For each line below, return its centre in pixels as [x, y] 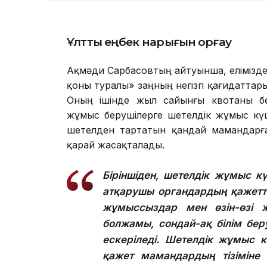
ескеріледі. [131, 239]
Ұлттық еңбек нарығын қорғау [149, 42]
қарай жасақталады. [116, 145]
